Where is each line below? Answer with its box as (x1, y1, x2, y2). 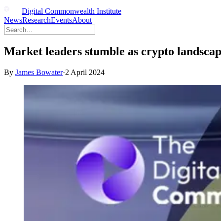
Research (22, 16, 51, 24)
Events (51, 16, 72, 24)
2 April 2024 (65, 68, 105, 76)
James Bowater (15, 68, 63, 76)
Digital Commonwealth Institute (22, 7, 121, 15)
